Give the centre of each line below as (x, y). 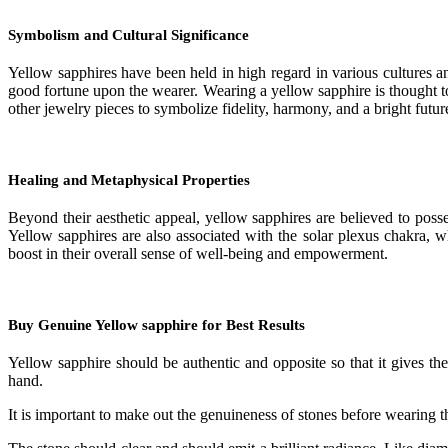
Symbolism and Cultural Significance (128, 35)
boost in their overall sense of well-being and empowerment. (198, 254)
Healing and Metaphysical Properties (129, 180)
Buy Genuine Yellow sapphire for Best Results (156, 325)
